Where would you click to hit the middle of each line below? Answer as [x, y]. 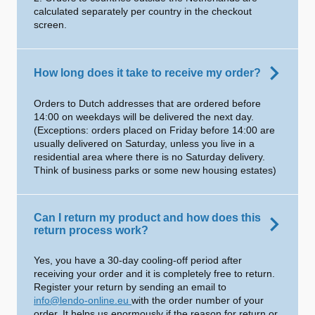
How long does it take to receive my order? [147, 73]
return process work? [91, 230]
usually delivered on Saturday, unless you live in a [144, 143]
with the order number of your [198, 300]
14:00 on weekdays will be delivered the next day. [144, 117]
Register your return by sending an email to [130, 287]
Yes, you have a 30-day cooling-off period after [138, 260]
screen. [50, 25]
